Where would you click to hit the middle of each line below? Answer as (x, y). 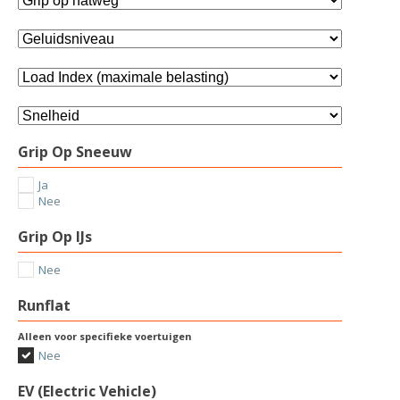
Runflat (44, 305)
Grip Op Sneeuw (75, 152)
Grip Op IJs (55, 237)
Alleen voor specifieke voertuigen (105, 336)
